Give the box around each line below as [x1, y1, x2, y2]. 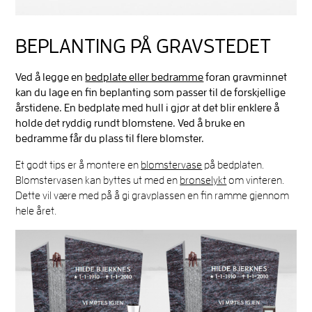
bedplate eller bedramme [85, 71, 204, 83]
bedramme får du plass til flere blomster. [15, 132, 205, 144]
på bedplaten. [202, 159, 265, 171]
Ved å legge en [15, 71, 86, 83]
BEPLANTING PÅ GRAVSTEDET [15, 36, 272, 56]
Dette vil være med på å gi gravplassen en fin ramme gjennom [15, 189, 290, 201]
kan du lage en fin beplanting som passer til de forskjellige [15, 86, 286, 98]
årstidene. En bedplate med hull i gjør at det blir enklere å [15, 102, 280, 114]
